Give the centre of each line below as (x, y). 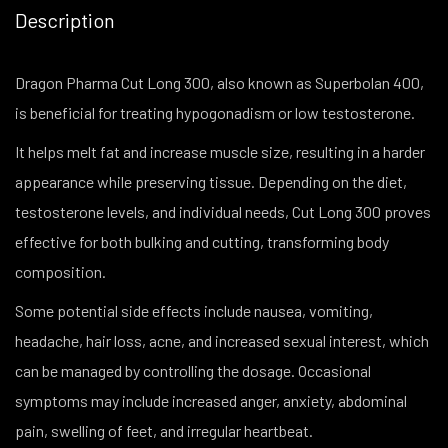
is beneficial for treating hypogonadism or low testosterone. (215, 112)
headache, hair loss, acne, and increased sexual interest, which (222, 340)
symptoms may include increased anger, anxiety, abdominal (211, 400)
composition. (60, 271)
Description (65, 20)
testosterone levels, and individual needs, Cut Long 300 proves (223, 211)
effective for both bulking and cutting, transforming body (202, 241)
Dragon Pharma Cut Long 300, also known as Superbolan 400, (219, 82)
